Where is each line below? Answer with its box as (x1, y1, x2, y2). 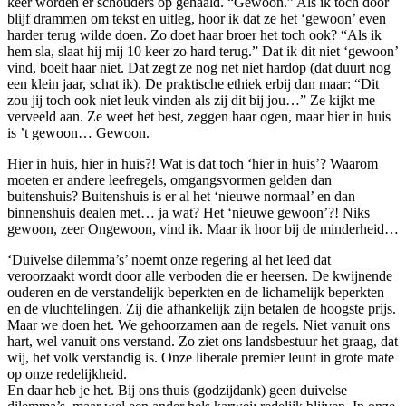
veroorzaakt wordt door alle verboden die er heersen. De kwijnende (7, 267, 392, 284)
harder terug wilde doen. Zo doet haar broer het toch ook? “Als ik (7, 26, 382, 43)
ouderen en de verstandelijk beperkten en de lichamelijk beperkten (7, 284, 384, 300)
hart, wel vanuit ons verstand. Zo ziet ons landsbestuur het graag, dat (7, 333, 398, 349)
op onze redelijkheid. (7, 365, 127, 382)
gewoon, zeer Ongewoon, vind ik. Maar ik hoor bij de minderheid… (7, 220, 399, 237)
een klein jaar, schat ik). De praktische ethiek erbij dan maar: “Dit (7, 75, 379, 92)
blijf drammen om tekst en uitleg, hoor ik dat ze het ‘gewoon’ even (7, 10, 386, 26)
